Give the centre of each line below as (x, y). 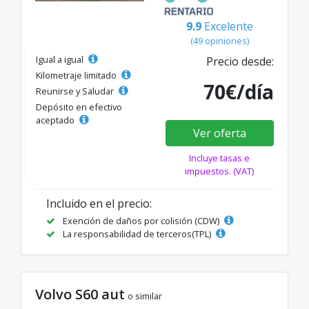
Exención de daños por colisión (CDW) (141, 221)
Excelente (228, 26)
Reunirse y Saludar (76, 91)
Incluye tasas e (220, 158)
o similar (145, 296)
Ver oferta (219, 133)
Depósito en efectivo (79, 107)
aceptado (56, 120)
